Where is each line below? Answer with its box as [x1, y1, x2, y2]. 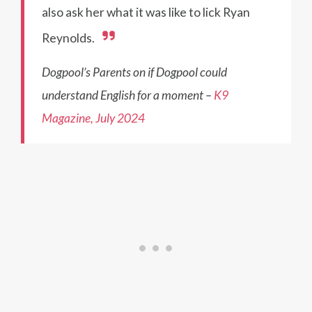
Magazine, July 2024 [42, 110, 145, 125]
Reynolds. [42, 30, 95, 45]
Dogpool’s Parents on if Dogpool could [42, 64, 227, 79]
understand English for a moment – [42, 87, 214, 102]
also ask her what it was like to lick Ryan [42, 4, 250, 19]
